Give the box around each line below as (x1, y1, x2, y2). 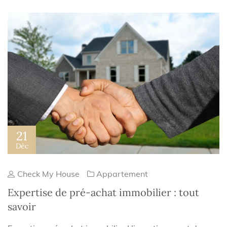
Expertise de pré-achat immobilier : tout (8, 185, 199, 199)
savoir (8, 200, 36, 213)
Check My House (15, 168, 80, 179)
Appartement (96, 168, 148, 179)
